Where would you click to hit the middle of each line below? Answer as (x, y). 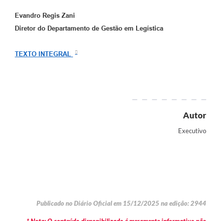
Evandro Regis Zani (45, 15)
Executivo (192, 131)
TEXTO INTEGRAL (43, 54)
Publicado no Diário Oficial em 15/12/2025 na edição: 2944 (121, 203)
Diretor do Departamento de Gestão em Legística (89, 28)
